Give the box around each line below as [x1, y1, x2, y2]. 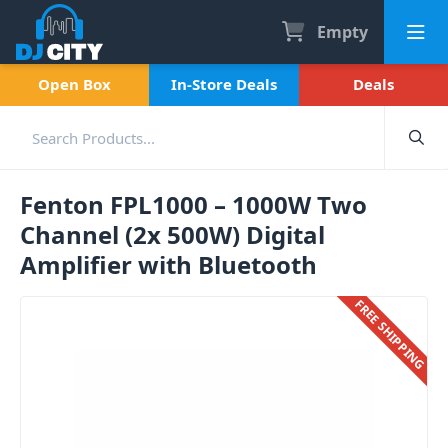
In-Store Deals [170, 74, 277, 94]
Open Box [38, 74, 112, 94]
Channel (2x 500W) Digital [20, 218, 325, 251]
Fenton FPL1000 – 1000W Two [20, 188, 367, 221]
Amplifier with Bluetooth [20, 248, 317, 281]
